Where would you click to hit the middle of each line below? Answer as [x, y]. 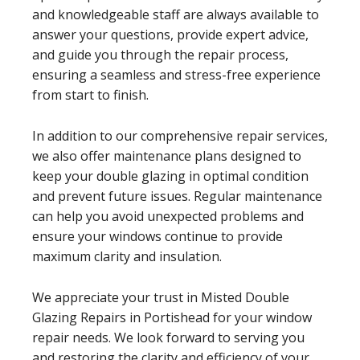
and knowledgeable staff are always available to [176, 14]
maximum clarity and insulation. [127, 256]
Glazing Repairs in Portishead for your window [172, 317]
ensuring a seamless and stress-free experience [176, 74]
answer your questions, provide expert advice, [170, 34]
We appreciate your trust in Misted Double [161, 297]
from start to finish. [90, 94]
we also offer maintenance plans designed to [167, 155]
